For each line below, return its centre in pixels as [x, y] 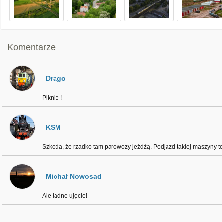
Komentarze [31, 47]
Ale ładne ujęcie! [65, 196]
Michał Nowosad [74, 176]
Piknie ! [52, 98]
